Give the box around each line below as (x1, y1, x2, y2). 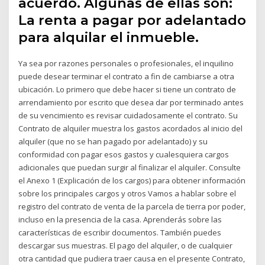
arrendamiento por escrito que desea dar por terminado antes (18, 97, 244, 108)
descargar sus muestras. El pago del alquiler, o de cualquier (18, 240, 233, 251)
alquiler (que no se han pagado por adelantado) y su (18, 136, 208, 147)
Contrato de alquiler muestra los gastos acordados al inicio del (18, 123, 243, 134)
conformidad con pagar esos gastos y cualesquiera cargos (18, 149, 230, 160)
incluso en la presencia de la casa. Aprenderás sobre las (18, 214, 222, 225)
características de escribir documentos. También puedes (18, 227, 222, 238)
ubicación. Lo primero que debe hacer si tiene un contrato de (18, 84, 237, 95)
